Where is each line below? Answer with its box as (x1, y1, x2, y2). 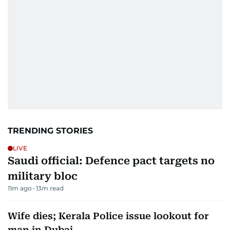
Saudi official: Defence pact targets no (8, 154, 215, 167)
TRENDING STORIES (8, 125, 93, 136)
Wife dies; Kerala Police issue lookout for (8, 210, 209, 221)
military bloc (8, 169, 78, 182)
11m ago (8, 184, 32, 192)
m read (42, 184, 64, 192)
